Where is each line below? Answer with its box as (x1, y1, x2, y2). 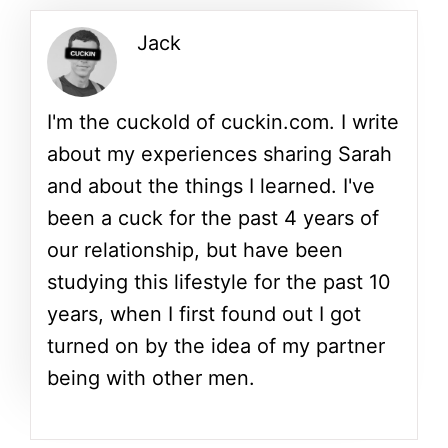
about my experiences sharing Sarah (46, 141, 392, 166)
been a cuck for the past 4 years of (46, 205, 379, 230)
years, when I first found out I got (46, 301, 361, 326)
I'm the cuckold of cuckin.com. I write (46, 109, 399, 134)
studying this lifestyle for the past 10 (46, 269, 391, 294)
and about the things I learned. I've (46, 173, 375, 198)
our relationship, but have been (46, 237, 343, 262)
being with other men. (46, 365, 255, 390)
